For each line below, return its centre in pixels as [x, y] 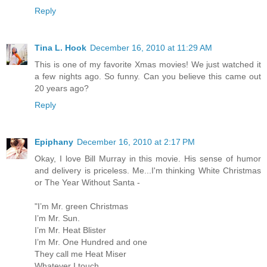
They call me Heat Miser [80, 254]
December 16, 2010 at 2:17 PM [136, 142]
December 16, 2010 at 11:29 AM [151, 47]
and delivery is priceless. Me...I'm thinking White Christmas [148, 170]
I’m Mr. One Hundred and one [91, 242]
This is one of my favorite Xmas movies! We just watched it [148, 64]
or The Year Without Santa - [87, 182]
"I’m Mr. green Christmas [81, 206]
